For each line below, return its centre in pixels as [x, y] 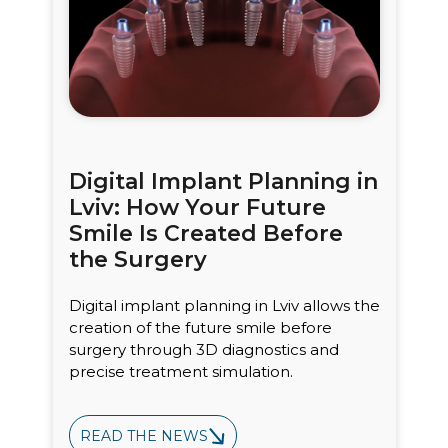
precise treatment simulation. [180, 372]
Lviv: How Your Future [197, 208]
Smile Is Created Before [205, 234]
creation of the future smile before [200, 328]
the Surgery [137, 260]
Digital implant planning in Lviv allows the [224, 306]
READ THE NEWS [143, 435]
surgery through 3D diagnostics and [203, 350]
